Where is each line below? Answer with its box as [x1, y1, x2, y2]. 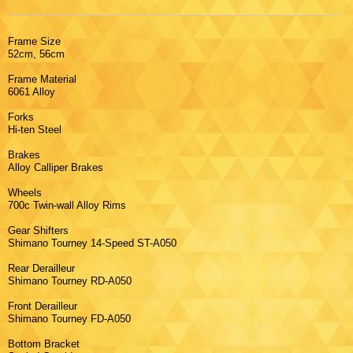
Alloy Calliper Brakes [8, 161, 103, 173]
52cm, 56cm [8, 47, 65, 60]
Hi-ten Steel [8, 123, 61, 136]
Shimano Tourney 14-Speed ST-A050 [8, 236, 176, 249]
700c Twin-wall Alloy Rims [8, 199, 126, 211]
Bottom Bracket [8, 337, 89, 350]
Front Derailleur [8, 299, 87, 312]
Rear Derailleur [8, 262, 84, 274]
